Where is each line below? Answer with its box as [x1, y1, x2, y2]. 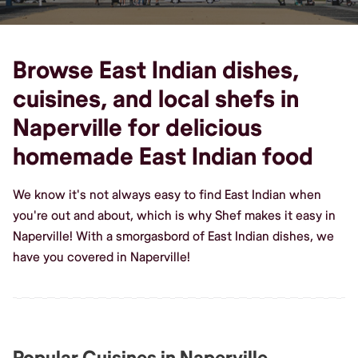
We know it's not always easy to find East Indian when [13, 186, 321, 203]
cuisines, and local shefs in [13, 84, 299, 114]
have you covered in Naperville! [13, 249, 190, 265]
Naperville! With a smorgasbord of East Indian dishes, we [13, 228, 334, 245]
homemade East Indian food [13, 141, 313, 172]
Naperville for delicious [13, 113, 262, 143]
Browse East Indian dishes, [13, 55, 299, 86]
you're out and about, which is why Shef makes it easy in [13, 207, 336, 224]
